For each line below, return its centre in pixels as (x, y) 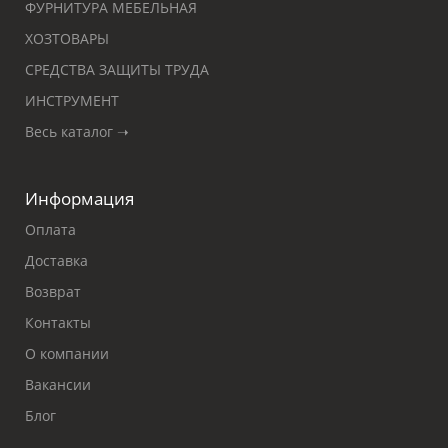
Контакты (58, 322)
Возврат (53, 291)
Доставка (56, 260)
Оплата (50, 229)
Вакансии (58, 384)
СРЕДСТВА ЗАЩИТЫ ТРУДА (117, 69)
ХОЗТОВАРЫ (67, 38)
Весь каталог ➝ (77, 131)
